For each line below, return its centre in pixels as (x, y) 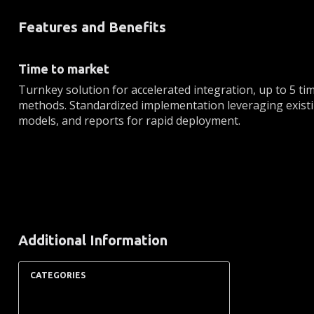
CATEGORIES (58, 275)
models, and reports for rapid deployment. (129, 120)
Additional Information (93, 240)
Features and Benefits (92, 27)
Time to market (64, 68)
